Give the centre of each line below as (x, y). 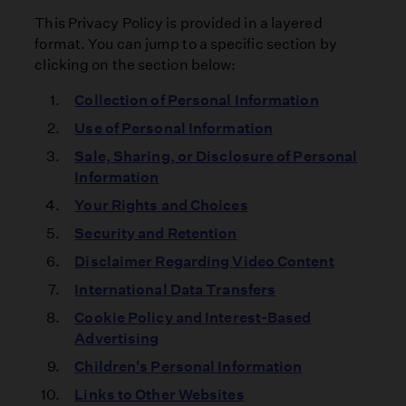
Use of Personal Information (174, 128)
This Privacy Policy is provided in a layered (179, 23)
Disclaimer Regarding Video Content (204, 261)
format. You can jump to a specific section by (186, 43)
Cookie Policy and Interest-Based (193, 317)
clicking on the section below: (135, 64)
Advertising (117, 338)
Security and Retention (156, 233)
